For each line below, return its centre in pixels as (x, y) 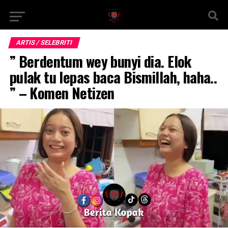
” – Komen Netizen (62, 93)
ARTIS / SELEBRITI (44, 42)
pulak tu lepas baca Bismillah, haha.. (113, 77)
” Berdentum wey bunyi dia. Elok (100, 61)
